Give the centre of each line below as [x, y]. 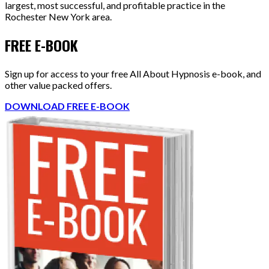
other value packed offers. [58, 85]
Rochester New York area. [58, 16]
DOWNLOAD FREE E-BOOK [67, 106]
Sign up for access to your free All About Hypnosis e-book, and [133, 73]
